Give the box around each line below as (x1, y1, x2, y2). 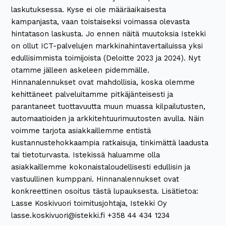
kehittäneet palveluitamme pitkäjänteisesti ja (11, 89, 174, 99)
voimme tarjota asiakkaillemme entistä (11, 126, 151, 135)
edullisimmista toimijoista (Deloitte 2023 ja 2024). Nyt (11, 53, 201, 63)
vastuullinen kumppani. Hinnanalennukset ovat (11, 174, 180, 184)
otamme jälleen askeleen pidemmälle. (11, 65, 150, 75)
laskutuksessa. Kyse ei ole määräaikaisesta (11, 5, 166, 14)
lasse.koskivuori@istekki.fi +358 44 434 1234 (11, 210, 171, 220)
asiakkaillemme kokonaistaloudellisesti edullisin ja (11, 162, 191, 172)
